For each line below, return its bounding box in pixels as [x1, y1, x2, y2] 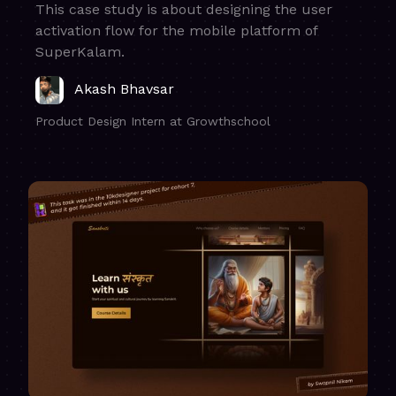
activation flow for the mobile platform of [35, 21, 317, 39]
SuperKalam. [35, 42, 125, 60]
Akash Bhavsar [74, 80, 174, 97]
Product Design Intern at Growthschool [35, 113, 270, 128]
